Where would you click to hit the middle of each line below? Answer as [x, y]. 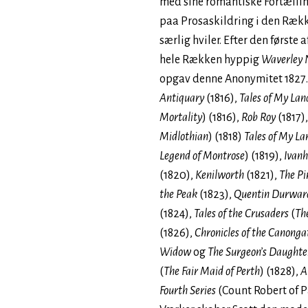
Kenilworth [220, 175]
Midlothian [184, 137]
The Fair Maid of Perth [212, 272]
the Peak [178, 195]
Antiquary [182, 98]
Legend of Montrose [202, 156]
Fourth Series [188, 291]
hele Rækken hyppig [210, 60]
